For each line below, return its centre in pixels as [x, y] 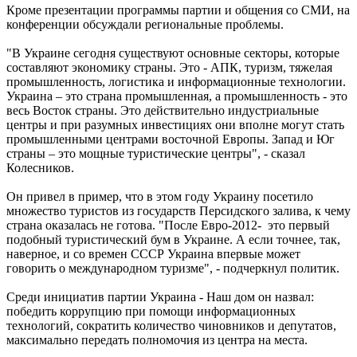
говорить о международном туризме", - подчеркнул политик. [173, 268]
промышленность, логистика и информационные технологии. [176, 81]
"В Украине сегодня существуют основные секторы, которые [173, 53]
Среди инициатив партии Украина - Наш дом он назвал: [160, 296]
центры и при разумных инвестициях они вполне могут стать [175, 124]
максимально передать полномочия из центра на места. [159, 339]
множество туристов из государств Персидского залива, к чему [178, 210]
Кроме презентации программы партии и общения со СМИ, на [178, 10]
